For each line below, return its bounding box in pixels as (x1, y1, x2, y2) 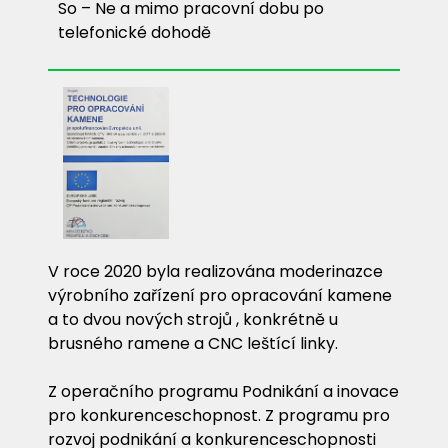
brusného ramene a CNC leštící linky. (48, 331, 338, 355)
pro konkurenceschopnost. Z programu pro (48, 403, 390, 427)
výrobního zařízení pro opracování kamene (48, 283, 392, 307)
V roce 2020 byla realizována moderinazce (48, 259, 383, 283)
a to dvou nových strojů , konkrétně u (48, 307, 338, 331)
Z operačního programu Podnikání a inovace (48, 379, 399, 403)
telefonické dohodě (58, 20, 211, 44)
